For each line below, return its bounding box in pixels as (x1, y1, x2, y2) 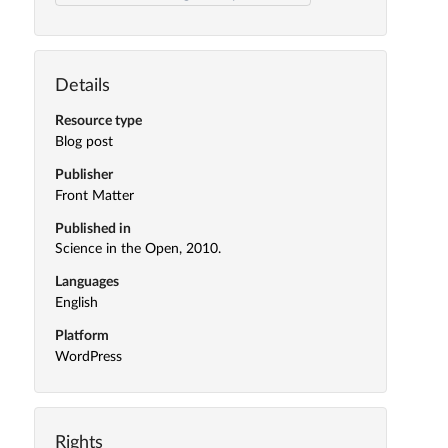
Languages (54, 275, 119, 290)
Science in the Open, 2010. (54, 242, 221, 257)
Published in (54, 221, 131, 236)
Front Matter (54, 188, 134, 203)
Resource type (54, 114, 142, 129)
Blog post (54, 134, 113, 149)
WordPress (54, 350, 122, 365)
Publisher (54, 167, 113, 182)
